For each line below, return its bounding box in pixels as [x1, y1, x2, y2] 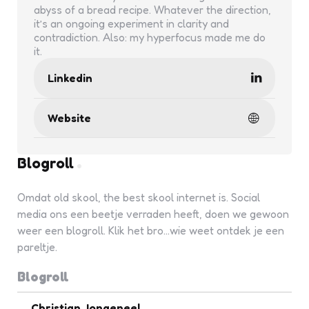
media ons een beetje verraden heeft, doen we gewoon [17, 207, 289, 221]
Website [48, 111, 91, 125]
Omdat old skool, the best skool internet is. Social [17, 190, 260, 204]
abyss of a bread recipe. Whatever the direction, [34, 3, 271, 17]
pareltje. [17, 240, 57, 254]
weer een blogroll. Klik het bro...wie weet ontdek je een [17, 223, 284, 237]
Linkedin [48, 71, 92, 85]
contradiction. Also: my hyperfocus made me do [34, 30, 266, 44]
